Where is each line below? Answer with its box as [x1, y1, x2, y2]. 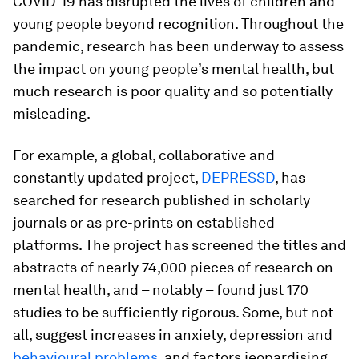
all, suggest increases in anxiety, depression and [13, 326, 333, 343]
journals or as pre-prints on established [13, 214, 275, 231]
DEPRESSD [201, 169, 275, 186]
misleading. [13, 105, 91, 122]
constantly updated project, [13, 169, 201, 186]
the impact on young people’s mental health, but [13, 60, 334, 77]
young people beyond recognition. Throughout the [13, 15, 344, 32]
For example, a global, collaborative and [13, 147, 275, 163]
